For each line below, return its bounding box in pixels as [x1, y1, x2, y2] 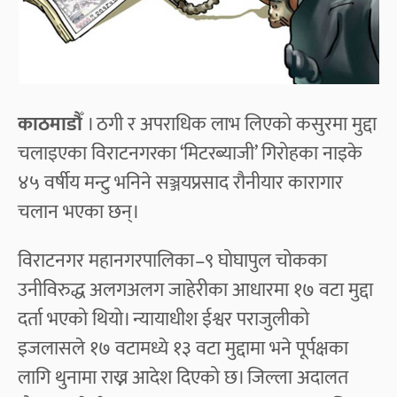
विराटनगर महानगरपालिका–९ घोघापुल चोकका [18, 244, 327, 277]
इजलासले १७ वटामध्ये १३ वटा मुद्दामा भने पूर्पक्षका [18, 331, 348, 365]
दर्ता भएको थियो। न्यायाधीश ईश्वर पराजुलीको [18, 302, 309, 336]
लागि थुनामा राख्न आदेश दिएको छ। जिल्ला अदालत [18, 361, 348, 394]
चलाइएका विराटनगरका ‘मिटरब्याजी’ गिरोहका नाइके [18, 136, 362, 170]
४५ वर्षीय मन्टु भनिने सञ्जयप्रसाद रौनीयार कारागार [18, 166, 343, 199]
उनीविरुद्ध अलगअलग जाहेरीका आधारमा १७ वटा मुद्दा [18, 273, 373, 307]
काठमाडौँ [18, 107, 87, 141]
